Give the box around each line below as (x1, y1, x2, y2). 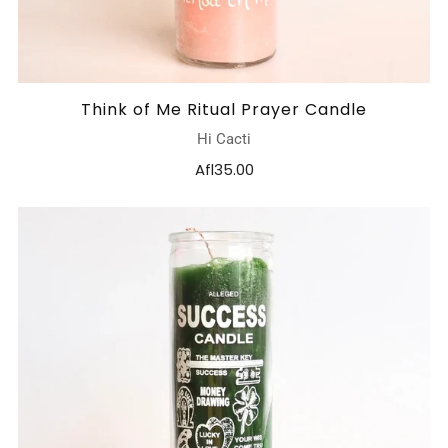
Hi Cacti (197, 130, 251, 149)
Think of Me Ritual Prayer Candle (81, 98, 367, 122)
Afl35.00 (194, 159, 254, 181)
